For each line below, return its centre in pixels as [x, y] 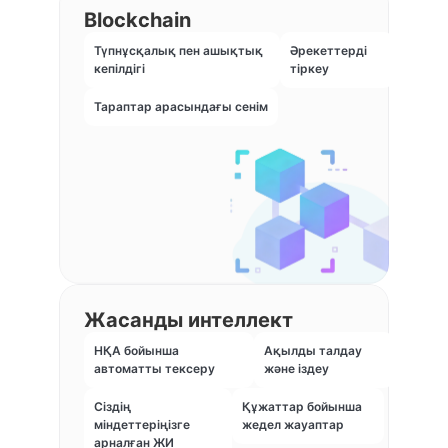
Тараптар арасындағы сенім [181, 107]
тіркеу [310, 69]
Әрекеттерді [329, 51]
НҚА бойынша [136, 351]
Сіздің [112, 407]
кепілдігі [119, 69]
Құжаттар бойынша [302, 407]
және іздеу [297, 369]
